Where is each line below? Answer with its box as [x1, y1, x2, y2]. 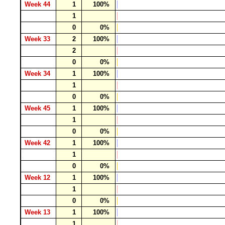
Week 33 [23, 35, 54, 43]
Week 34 [23, 70, 54, 77]
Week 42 [23, 139, 54, 147]
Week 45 [23, 104, 54, 112]
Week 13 [23, 208, 54, 216]
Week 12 [23, 174, 54, 181]
